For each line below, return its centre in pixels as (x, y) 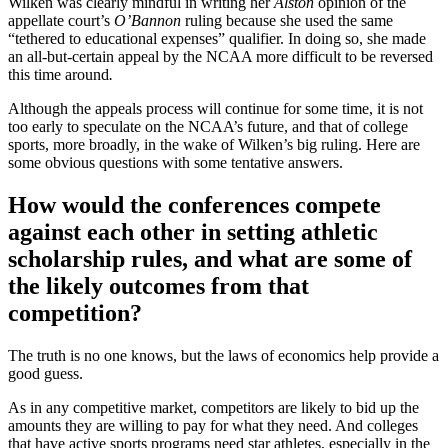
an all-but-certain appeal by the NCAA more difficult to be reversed (220, 57)
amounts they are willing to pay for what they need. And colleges (213, 425)
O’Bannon (149, 21)
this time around (58, 75)
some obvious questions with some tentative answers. (175, 163)
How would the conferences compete (194, 204)
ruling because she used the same (289, 21)
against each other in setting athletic (193, 231)
